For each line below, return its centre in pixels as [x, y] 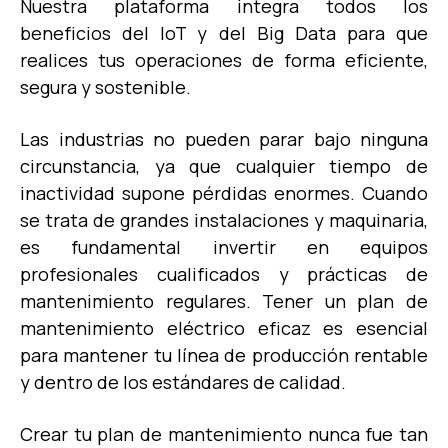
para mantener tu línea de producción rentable [224, 354]
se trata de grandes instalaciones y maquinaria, [224, 219]
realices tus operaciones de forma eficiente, [224, 59]
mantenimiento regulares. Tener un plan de [224, 300]
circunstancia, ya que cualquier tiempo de [224, 165]
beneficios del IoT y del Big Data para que [224, 32]
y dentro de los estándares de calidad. [185, 381]
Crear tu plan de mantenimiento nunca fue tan [224, 433]
